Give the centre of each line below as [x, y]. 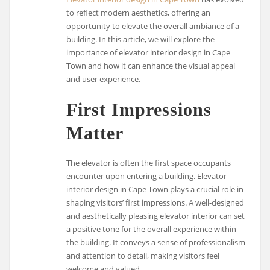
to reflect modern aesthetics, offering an [139, 13]
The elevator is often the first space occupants [149, 162]
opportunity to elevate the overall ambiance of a [153, 26]
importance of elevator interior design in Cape [149, 53]
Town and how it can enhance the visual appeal [151, 66]
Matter [95, 133]
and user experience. [104, 79]
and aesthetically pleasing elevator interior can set [156, 215]
